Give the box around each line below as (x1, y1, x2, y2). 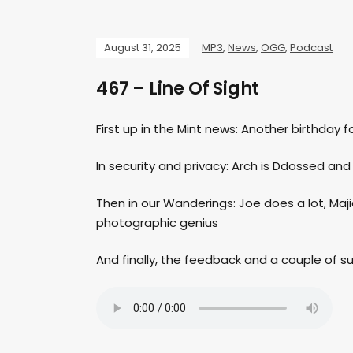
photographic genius (96, 214, 218, 232)
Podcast (290, 40, 333, 56)
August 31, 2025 (104, 40, 181, 56)
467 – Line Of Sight (96, 76, 259, 102)
